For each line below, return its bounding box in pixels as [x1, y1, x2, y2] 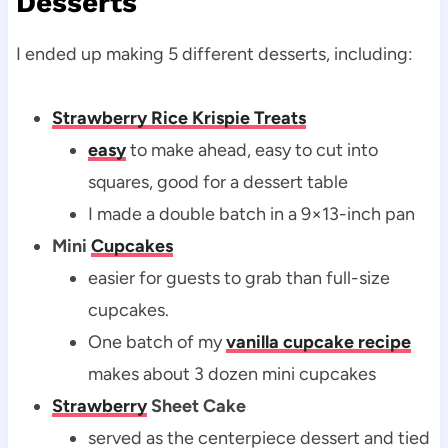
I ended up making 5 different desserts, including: [15, 42, 413, 65]
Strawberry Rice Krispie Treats [51, 106, 306, 129]
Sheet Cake [146, 394, 246, 417]
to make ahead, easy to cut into [125, 138, 378, 161]
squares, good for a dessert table [87, 170, 348, 193]
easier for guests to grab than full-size [87, 266, 390, 289]
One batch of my [87, 330, 226, 353]
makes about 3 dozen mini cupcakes [87, 362, 376, 385]
